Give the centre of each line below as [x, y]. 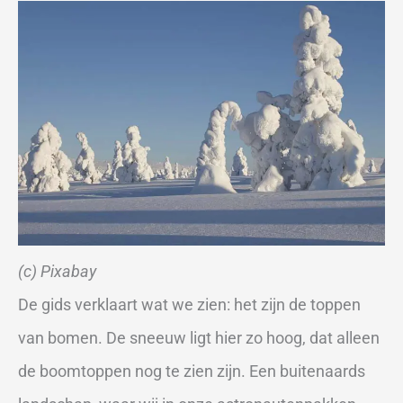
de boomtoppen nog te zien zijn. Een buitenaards [192, 372]
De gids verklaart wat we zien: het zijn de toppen [189, 305]
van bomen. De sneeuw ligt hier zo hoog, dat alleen [199, 338]
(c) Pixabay [57, 272]
